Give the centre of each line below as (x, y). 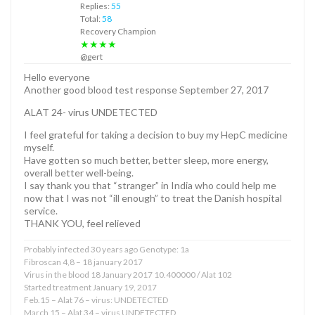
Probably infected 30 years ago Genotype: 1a (107, 249)
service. (41, 210)
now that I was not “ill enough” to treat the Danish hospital (153, 198)
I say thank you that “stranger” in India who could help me (150, 185)
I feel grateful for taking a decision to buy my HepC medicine (156, 134)
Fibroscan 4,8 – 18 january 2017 (83, 262)
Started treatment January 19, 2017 (90, 287)
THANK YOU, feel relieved (82, 223)
